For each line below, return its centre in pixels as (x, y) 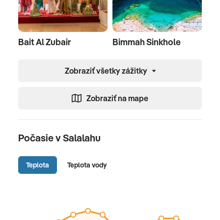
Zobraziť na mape (117, 98)
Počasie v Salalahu (59, 138)
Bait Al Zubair (44, 42)
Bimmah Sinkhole (147, 42)
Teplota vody (87, 165)
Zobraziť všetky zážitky (106, 71)
